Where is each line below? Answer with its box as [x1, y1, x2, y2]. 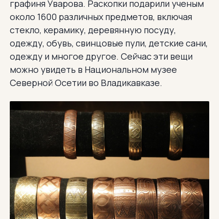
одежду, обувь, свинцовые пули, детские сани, [10, 37, 208, 49]
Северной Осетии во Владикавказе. [10, 76, 162, 88]
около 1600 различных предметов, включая [10, 10, 192, 22]
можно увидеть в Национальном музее [10, 63, 177, 75]
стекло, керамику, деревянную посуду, [10, 23, 176, 36]
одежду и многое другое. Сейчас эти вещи [10, 50, 193, 62]
